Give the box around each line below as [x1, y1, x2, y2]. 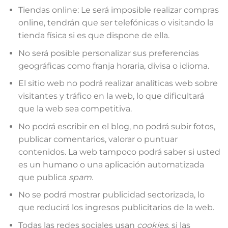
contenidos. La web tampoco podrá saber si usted [18, 147, 220, 157]
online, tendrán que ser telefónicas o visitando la [18, 18, 214, 28]
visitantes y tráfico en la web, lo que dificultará [18, 91, 204, 101]
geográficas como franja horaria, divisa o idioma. [18, 61, 209, 71]
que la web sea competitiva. [18, 104, 132, 114]
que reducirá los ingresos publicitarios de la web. [18, 203, 214, 213]
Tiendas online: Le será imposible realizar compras [18, 5, 219, 15]
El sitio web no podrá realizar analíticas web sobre [18, 78, 218, 89]
